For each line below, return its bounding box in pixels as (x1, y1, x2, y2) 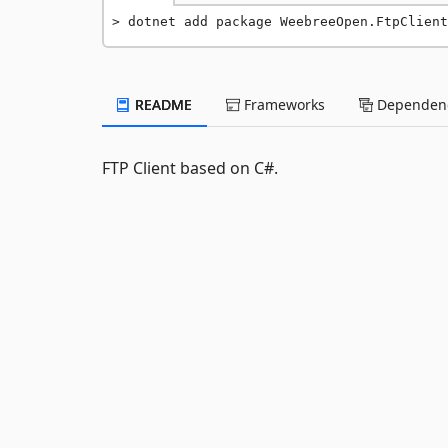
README (131, 95, 192, 114)
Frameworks (240, 95, 325, 114)
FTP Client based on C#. (102, 157, 278, 179)
